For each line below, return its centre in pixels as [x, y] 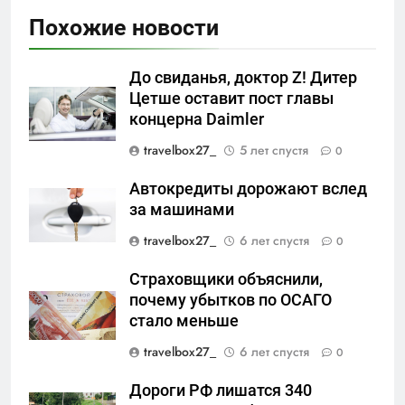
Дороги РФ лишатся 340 [221, 390]
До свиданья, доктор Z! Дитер [243, 77]
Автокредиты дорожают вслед [248, 188]
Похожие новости [124, 27]
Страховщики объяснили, [226, 279]
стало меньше [184, 320]
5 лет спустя [274, 150]
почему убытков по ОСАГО [231, 300]
